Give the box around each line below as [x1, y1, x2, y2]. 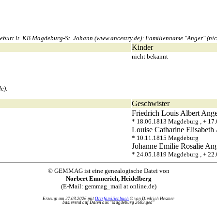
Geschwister [132, 99, 170, 108]
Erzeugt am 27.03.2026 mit [43, 196, 95, 201]
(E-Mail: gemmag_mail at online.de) [61, 183, 156, 190]
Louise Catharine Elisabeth [132, 125, 214, 134]
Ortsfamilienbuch [95, 196, 129, 201]
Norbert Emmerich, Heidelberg [65, 175, 152, 182]
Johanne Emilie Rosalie [132, 142, 203, 150]
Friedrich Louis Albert [132, 109, 200, 117]
